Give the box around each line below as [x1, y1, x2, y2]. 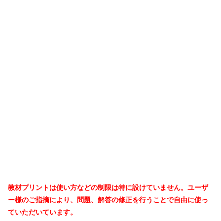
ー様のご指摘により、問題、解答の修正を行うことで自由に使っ [8, 195, 208, 204]
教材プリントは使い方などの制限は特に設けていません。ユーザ [8, 183, 208, 191]
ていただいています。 [8, 208, 77, 216]
